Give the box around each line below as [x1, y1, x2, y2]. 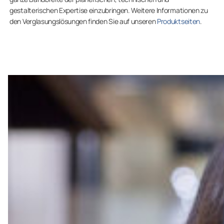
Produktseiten [157, 16, 200, 26]
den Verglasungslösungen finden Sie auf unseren [9, 16, 157, 26]
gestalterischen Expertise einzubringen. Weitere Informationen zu [9, 5, 208, 15]
